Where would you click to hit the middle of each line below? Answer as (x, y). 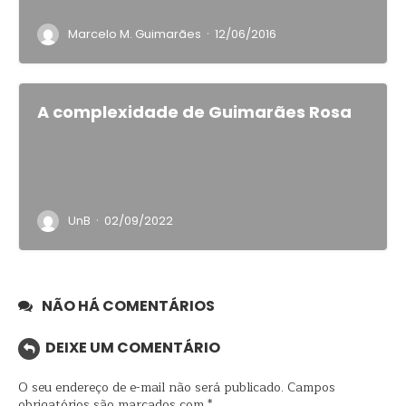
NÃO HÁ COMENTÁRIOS (128, 306)
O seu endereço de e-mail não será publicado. (151, 388)
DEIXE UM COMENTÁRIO (133, 348)
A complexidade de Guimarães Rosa (194, 112)
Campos (311, 388)
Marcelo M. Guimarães (135, 34)
